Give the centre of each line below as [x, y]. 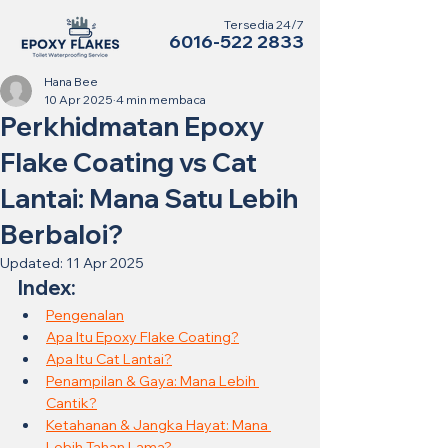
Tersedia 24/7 [264, 24]
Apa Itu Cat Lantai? [109, 359]
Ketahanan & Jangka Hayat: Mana [158, 425]
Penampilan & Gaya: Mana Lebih [152, 381]
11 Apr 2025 [105, 263]
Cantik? [71, 403]
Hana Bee [71, 81]
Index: [47, 287]
